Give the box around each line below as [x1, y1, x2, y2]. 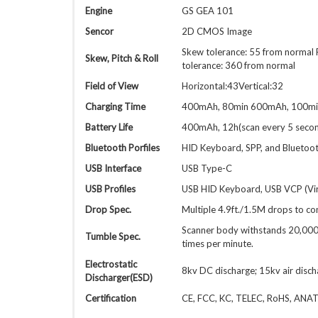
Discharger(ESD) [85, 272, 153, 283]
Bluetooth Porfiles [85, 142, 160, 153]
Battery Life [85, 121, 133, 133]
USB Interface [85, 163, 141, 174]
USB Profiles [85, 183, 136, 194]
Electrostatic [85, 258, 137, 270]
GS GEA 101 [182, 5, 234, 16]
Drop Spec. [85, 204, 131, 215]
